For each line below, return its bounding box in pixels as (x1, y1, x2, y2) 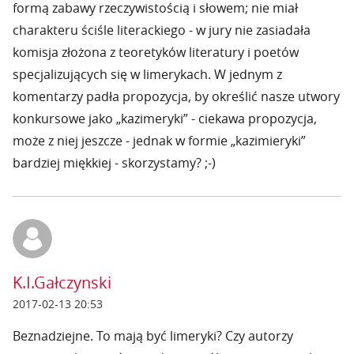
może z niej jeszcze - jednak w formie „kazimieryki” (13, 132, 306, 149)
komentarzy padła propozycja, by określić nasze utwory (13, 88, 340, 105)
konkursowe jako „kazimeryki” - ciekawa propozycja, (13, 110, 317, 127)
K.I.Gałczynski (13, 272, 111, 293)
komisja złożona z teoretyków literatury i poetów (13, 43, 299, 61)
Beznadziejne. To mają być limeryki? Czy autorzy (13, 327, 293, 345)
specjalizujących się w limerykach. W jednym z (13, 66, 282, 83)
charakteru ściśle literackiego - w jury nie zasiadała (13, 21, 311, 39)
